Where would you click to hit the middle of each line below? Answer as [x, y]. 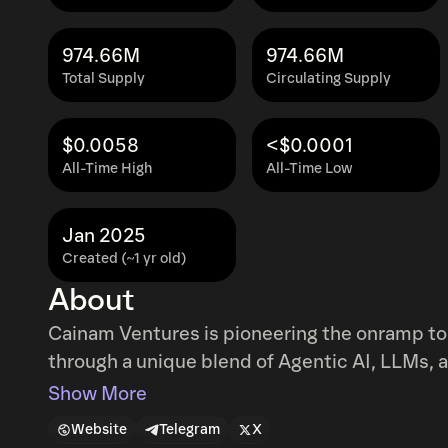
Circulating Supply [328, 78]
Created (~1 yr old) [124, 258]
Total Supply [103, 78]
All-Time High [107, 168]
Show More [97, 394]
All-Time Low [309, 168]
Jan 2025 [104, 236]
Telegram [189, 429]
